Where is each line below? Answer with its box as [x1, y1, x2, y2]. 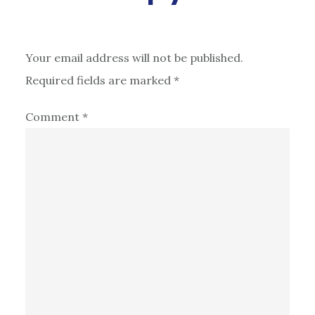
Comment [25, 109, 82, 124]
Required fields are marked [25, 72, 174, 87]
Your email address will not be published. [25, 50, 243, 65]
